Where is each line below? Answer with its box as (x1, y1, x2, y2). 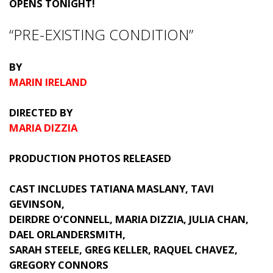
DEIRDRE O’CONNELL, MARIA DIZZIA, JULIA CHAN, (9, 212, 249, 226)
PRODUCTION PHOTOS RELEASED (9, 151, 171, 165)
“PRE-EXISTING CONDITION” (9, 24, 193, 44)
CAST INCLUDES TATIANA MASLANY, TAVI (9, 182, 214, 196)
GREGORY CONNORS (9, 258, 108, 272)
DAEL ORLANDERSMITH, (9, 227, 126, 241)
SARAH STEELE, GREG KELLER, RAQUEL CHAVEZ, (9, 243, 238, 257)
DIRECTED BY (9, 105, 73, 119)
